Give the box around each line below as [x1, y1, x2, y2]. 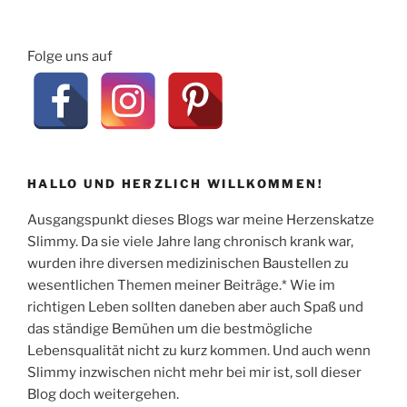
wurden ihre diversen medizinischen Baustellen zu [27, 255, 349, 273]
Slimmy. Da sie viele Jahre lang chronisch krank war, [27, 233, 353, 251]
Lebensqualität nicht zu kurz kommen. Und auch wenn [27, 342, 371, 360]
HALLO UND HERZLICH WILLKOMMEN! [27, 175, 323, 191]
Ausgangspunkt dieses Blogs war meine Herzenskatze [27, 212, 374, 229]
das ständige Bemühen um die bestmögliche [27, 321, 313, 338]
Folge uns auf [27, 47, 113, 65]
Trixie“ [26, 29, 68, 46]
